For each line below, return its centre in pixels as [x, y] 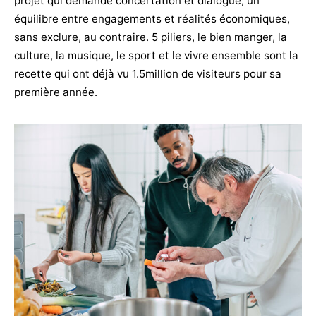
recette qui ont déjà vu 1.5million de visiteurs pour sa [148, 74]
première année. [56, 92]
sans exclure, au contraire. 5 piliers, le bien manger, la [151, 37]
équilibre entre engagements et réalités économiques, [152, 19]
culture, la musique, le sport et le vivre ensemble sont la [156, 56]
